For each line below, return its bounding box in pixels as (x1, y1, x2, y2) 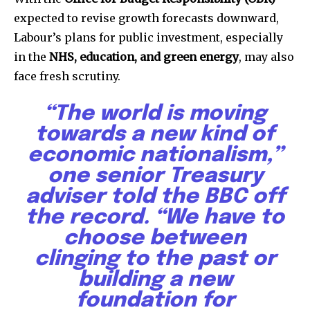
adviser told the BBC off (25, 186, 285, 208)
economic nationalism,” (28, 145, 282, 167)
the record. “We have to (26, 207, 284, 229)
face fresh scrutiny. (14, 69, 120, 84)
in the (14, 50, 49, 64)
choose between (64, 228, 246, 250)
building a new (77, 269, 232, 291)
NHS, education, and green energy (49, 50, 239, 64)
